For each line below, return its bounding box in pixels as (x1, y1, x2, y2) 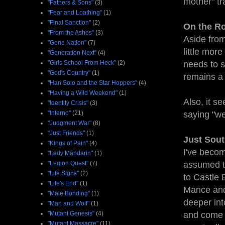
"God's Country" (48, 69, 90, 76)
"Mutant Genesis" (48, 209, 94, 217)
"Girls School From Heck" (48, 59, 116, 66)
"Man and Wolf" (48, 199, 89, 207)
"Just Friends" (48, 129, 85, 137)
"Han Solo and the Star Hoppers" (48, 79, 137, 86)
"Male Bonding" (48, 189, 90, 197)
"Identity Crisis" (48, 99, 88, 106)
